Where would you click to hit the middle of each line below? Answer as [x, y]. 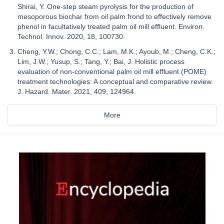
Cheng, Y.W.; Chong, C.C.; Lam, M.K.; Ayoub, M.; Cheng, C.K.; [116, 51]
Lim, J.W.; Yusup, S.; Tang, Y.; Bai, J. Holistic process [101, 61]
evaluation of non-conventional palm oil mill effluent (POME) [112, 71]
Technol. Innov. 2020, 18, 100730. [71, 36]
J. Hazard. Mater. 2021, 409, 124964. [77, 91]
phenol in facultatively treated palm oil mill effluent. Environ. [111, 26]
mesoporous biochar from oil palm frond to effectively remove [114, 16]
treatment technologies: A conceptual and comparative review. [115, 81]
